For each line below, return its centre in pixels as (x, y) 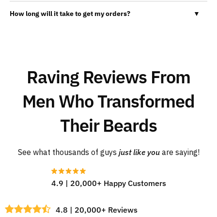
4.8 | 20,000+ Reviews (97, 209)
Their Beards (108, 125)
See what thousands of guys (68, 152)
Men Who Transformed (108, 101)
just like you (139, 152)
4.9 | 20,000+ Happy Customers (108, 183)
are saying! (179, 152)
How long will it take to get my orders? (70, 13)
